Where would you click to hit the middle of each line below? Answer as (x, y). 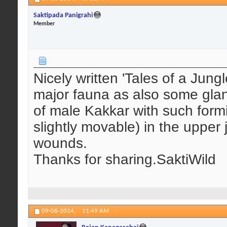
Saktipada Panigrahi (63, 16)
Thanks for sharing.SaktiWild (125, 159)
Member (44, 24)
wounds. (60, 143)
